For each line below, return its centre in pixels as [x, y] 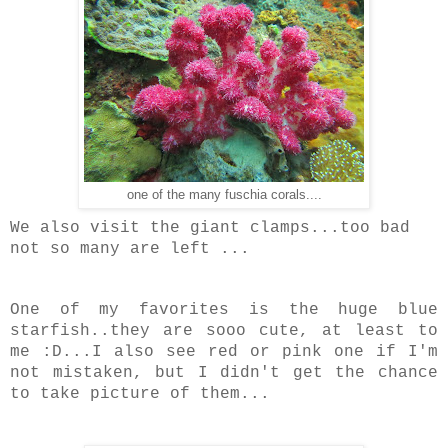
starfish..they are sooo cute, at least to [224, 330]
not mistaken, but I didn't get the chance [224, 372]
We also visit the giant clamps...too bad [210, 227]
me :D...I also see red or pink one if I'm [224, 351]
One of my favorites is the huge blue [224, 309]
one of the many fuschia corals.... [224, 194]
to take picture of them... [140, 393]
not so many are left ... [130, 248]
